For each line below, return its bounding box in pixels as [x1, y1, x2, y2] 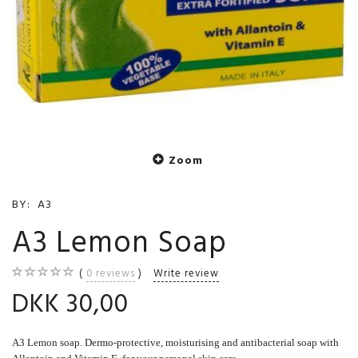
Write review [153, 265, 219, 282]
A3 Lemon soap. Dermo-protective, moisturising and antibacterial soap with [12, 336, 339, 349]
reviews [93, 265, 135, 282]
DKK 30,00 [12, 283, 129, 325]
